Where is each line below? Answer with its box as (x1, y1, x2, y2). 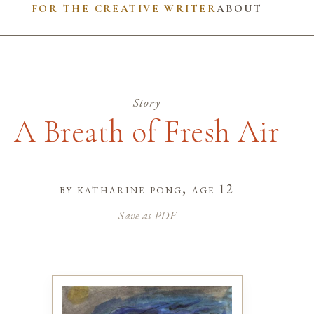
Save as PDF (118, 207, 175, 223)
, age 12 (182, 181, 235, 198)
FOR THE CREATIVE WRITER (32, 1, 217, 15)
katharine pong (77, 181, 183, 198)
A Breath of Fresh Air (13, 112, 280, 151)
